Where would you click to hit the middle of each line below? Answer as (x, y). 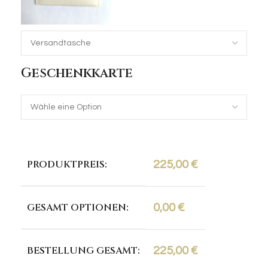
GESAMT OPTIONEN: (78, 208)
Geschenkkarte (77, 73)
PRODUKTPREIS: (67, 165)
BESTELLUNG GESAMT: (83, 251)
